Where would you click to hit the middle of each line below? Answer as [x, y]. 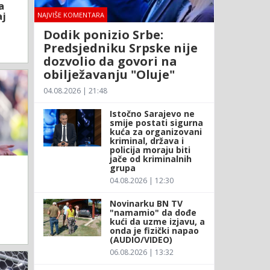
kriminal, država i [146, 140]
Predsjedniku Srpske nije [120, 48]
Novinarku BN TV [146, 203]
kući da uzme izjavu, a [157, 221]
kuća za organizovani [155, 131]
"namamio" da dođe [153, 212]
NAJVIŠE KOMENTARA [71, 14]
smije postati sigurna [156, 122]
